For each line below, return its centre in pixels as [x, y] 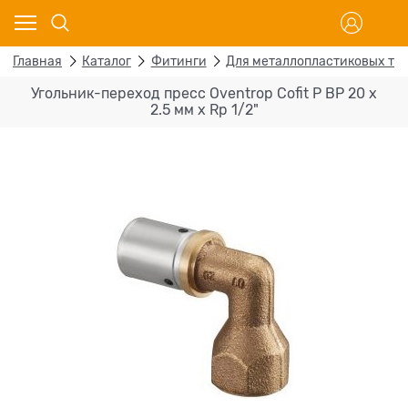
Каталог [106, 61]
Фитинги [178, 61]
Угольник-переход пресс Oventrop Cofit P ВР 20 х [204, 93]
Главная [37, 61]
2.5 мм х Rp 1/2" [204, 110]
